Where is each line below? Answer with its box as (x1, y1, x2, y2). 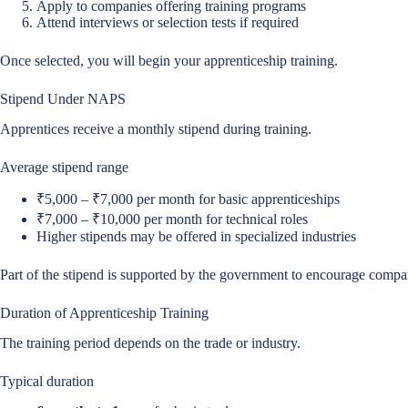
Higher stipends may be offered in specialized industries (36, 229, 356, 245)
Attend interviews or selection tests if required (36, 14, 299, 30)
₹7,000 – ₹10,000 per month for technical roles (36, 211, 308, 228)
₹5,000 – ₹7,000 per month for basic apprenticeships (36, 191, 340, 208)
